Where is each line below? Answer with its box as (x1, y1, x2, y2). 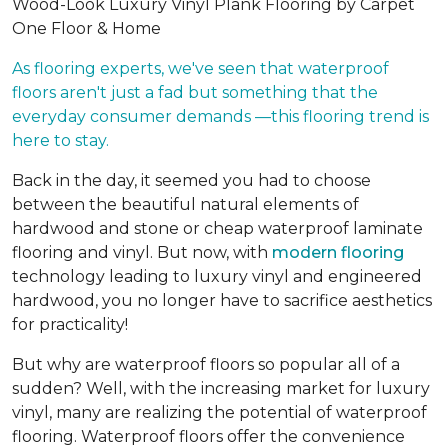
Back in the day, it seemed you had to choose (12, 171, 371, 190)
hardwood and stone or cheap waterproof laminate (12, 219, 423, 238)
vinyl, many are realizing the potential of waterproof (12, 403, 427, 422)
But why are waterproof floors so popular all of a (12, 355, 400, 374)
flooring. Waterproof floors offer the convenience (12, 427, 405, 446)
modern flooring (272, 243, 404, 262)
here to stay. (12, 131, 109, 150)
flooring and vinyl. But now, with (12, 243, 272, 262)
